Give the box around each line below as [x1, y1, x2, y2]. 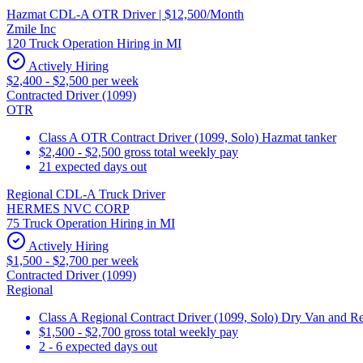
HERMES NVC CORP [6, 201, 130, 216]
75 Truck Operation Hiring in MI [6, 216, 175, 230]
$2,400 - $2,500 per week [6, 73, 139, 88]
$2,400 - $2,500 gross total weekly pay [39, 144, 238, 159]
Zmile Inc [6, 21, 56, 36]
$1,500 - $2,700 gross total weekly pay [39, 324, 238, 339]
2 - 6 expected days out [39, 339, 157, 353]
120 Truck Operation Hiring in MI [6, 36, 181, 50]
